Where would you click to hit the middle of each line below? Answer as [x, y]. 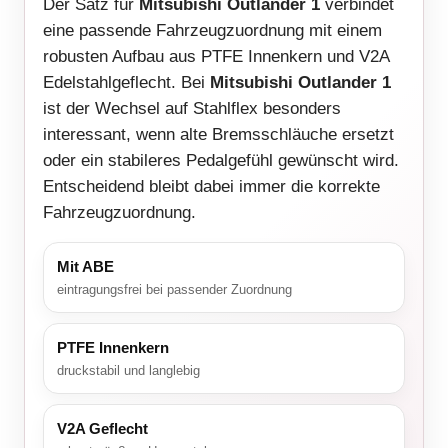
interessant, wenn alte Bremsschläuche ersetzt [218, 135]
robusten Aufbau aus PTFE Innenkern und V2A [216, 57]
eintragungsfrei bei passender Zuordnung [174, 290]
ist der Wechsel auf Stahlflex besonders [192, 109]
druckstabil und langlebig [128, 371]
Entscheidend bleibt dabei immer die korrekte [211, 187]
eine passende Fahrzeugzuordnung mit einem [212, 31]
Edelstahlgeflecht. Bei [126, 83]
